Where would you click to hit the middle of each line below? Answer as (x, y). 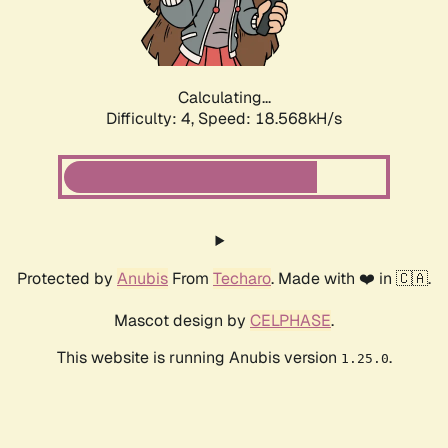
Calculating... (224, 98)
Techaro (242, 279)
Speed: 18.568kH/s (270, 119)
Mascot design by (182, 321)
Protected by (67, 279)
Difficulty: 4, (152, 119)
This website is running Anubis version (198, 358)
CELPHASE (290, 321)
